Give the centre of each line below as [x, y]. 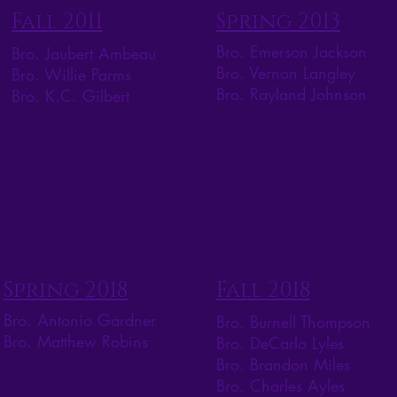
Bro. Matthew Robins [76, 342]
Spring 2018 [66, 291]
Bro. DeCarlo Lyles [280, 343]
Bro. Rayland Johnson [292, 94]
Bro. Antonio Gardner [80, 320]
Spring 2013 [278, 23]
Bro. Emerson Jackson [292, 52]
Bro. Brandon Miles [283, 365]
